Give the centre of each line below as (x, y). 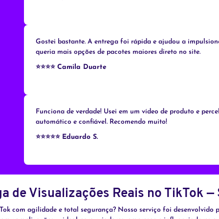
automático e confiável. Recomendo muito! (101, 122)
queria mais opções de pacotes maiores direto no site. (118, 52)
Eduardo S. (80, 137)
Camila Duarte (82, 67)
